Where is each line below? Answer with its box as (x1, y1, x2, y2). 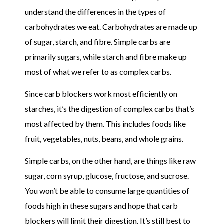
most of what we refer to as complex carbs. (25, 66, 171, 76)
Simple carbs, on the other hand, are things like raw (25, 156, 196, 166)
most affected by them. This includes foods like (25, 118, 186, 128)
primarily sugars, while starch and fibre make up (25, 51, 187, 61)
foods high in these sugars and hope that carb (25, 201, 178, 211)
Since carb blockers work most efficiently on (25, 88, 177, 98)
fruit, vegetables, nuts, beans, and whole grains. (25, 133, 185, 143)
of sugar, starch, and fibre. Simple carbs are (25, 36, 170, 46)
